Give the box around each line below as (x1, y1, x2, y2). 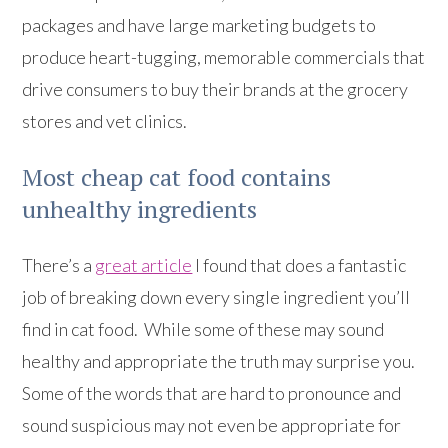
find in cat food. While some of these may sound (22, 318, 385, 341)
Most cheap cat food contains (22, 161, 332, 194)
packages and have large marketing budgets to (22, 14, 377, 37)
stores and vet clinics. (22, 110, 191, 133)
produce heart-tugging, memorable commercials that (22, 46, 426, 69)
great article (95, 254, 193, 277)
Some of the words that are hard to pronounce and (22, 382, 402, 405)
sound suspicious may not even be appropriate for (22, 414, 402, 437)
